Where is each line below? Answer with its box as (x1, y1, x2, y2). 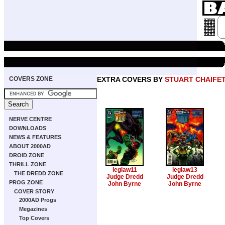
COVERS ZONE (9, 75, 53, 82)
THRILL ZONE (9, 161, 46, 167)
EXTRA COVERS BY (97, 75, 165, 83)
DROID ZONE (9, 152, 44, 158)
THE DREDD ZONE (14, 170, 63, 176)
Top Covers (19, 215, 49, 221)
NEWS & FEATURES (9, 134, 61, 140)
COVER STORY (14, 188, 54, 194)
